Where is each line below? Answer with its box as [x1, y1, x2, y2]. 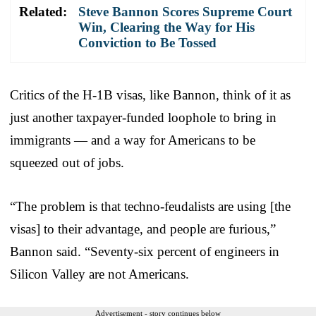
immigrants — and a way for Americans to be [10, 132, 255, 147]
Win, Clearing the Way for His [78, 19, 255, 35]
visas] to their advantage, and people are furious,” [10, 221, 276, 236]
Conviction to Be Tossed [78, 35, 217, 50]
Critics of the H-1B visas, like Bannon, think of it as [10, 87, 291, 102]
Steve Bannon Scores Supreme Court [78, 4, 292, 19]
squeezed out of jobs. [10, 154, 124, 170]
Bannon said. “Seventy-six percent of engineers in [10, 243, 279, 259]
